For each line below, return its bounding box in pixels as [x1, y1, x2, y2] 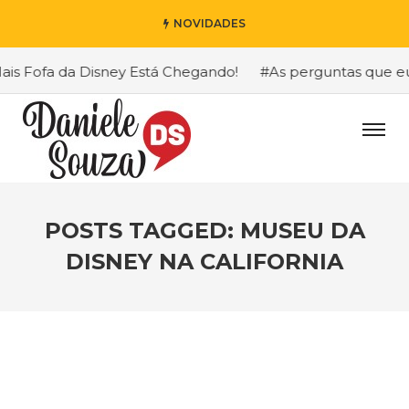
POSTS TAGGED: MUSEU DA [44, 217, 365, 244]
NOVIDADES [173, 16, 246, 30]
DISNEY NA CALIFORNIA [66, 248, 343, 275]
